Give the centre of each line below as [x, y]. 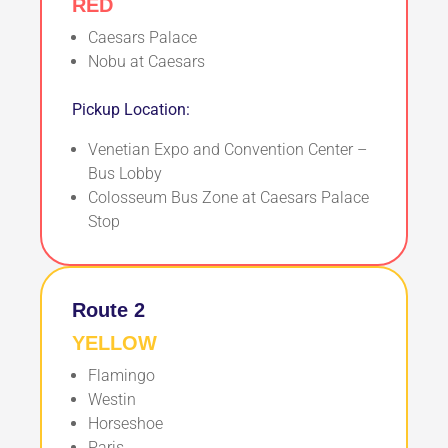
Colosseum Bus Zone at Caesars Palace [228, 198]
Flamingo [121, 376]
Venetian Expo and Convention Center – [227, 150]
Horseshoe [125, 424]
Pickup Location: [131, 110]
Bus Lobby [125, 174]
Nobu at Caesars [146, 62]
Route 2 [108, 310]
